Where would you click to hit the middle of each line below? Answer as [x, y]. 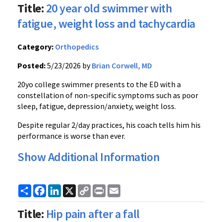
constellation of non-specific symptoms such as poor [108, 95]
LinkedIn [76, 188]
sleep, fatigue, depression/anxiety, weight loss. [97, 106]
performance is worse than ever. [71, 136]
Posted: [31, 65]
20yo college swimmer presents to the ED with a [99, 84]
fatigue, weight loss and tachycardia [106, 24]
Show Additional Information [89, 157]
